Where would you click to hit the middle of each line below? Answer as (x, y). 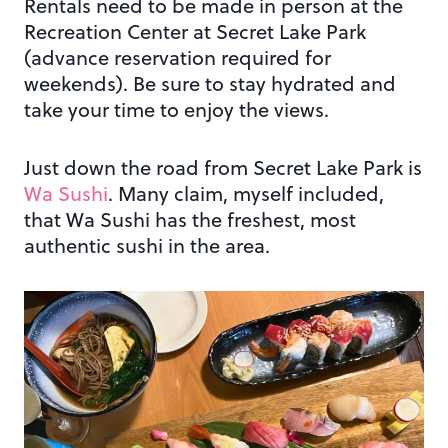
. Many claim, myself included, (246, 194)
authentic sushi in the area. (147, 246)
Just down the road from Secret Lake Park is (223, 168)
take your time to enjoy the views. (176, 110)
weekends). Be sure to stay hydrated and (210, 84)
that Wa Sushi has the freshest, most (190, 220)
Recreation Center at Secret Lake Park (195, 32)
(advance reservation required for (177, 58)
